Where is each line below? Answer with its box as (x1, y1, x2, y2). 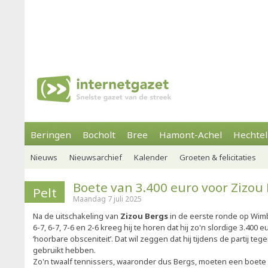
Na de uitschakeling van (33, 211, 120, 221)
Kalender (134, 152, 167, 163)
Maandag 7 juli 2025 (73, 194, 142, 204)
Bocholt (83, 129, 115, 141)
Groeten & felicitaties (179, 152, 256, 163)
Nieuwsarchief (69, 152, 122, 163)
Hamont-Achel (159, 129, 222, 141)
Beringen (31, 129, 71, 141)
